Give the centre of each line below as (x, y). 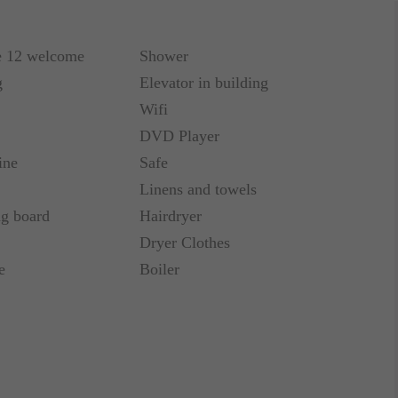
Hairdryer (171, 216)
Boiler (160, 269)
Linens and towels (199, 189)
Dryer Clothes (185, 243)
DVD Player (180, 136)
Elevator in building (204, 83)
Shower (164, 56)
